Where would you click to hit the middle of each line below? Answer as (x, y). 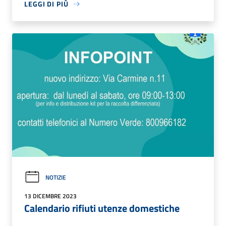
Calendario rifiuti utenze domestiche (102, 208)
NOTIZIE (56, 177)
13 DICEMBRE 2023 (50, 196)
